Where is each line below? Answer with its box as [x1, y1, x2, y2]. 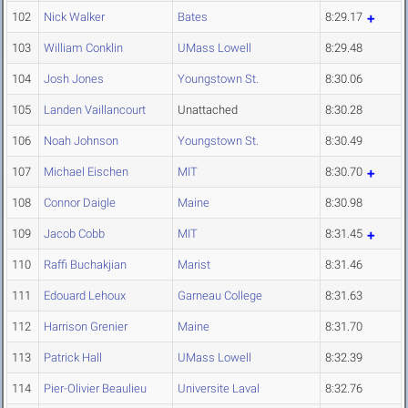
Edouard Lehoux [44, 289, 126, 303]
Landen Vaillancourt [44, 103, 146, 117]
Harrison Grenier [44, 320, 127, 334]
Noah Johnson [44, 134, 118, 148]
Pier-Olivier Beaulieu [44, 382, 147, 396]
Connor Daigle [44, 196, 116, 210]
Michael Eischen [44, 165, 128, 179]
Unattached [178, 103, 238, 117]
